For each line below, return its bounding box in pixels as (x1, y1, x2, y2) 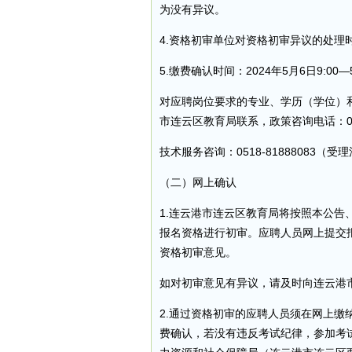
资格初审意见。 (159, 246, 236, 258)
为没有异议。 (159, 3, 225, 16)
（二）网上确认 (159, 176, 236, 189)
